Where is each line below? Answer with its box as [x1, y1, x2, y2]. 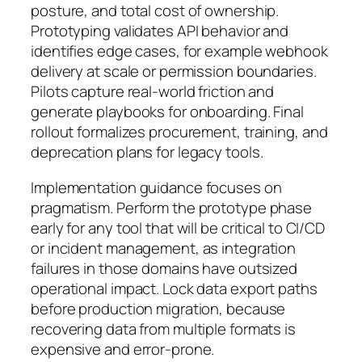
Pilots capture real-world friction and [31, 81, 275, 103]
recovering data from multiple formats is [31, 318, 296, 339]
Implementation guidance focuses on [31, 176, 282, 198]
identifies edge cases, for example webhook [31, 40, 328, 62]
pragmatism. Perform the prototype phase [31, 196, 313, 218]
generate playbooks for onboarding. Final [31, 101, 304, 123]
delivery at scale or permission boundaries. [31, 61, 317, 82]
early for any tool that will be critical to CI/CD [31, 217, 326, 238]
